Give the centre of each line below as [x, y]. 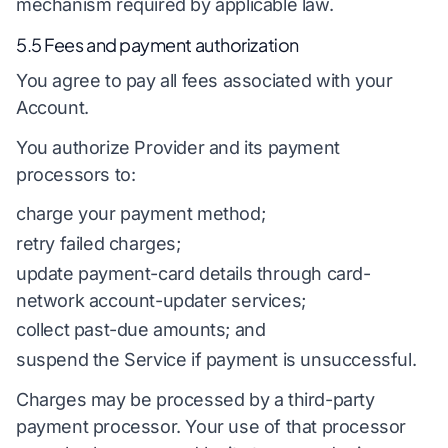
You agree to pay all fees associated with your [204, 81]
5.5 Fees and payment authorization [157, 44]
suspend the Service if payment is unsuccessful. [216, 360]
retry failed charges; [98, 244]
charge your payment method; [141, 214]
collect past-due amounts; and [141, 330]
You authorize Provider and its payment [178, 147]
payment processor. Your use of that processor [211, 426]
